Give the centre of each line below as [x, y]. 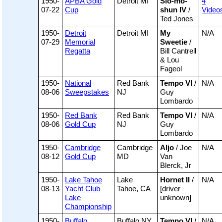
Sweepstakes [87, 92]
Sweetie [174, 42]
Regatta [78, 51]
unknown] [176, 198]
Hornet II [175, 180]
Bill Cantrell [178, 51]
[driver [170, 189]
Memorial [80, 42]
